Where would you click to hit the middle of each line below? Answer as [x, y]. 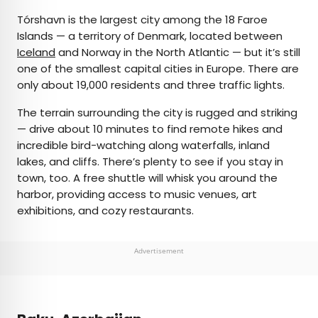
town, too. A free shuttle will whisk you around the [147, 177]
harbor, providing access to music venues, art [137, 194]
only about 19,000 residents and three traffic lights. [151, 84]
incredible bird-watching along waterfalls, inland [143, 145]
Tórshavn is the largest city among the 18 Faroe [142, 19]
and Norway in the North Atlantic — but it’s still [178, 52]
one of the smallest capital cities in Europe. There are [158, 68]
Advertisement [159, 250]
